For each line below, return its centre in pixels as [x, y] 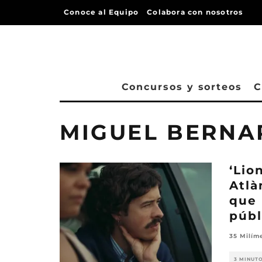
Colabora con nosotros [195, 12]
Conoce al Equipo [101, 12]
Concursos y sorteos [182, 87]
